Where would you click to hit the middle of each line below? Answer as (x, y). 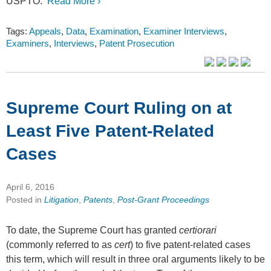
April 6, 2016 (30, 187)
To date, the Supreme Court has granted (93, 230)
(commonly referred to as (60, 244)
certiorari (198, 230)
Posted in (25, 199)
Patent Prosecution (137, 44)
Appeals (45, 31)
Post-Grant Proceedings (163, 199)
